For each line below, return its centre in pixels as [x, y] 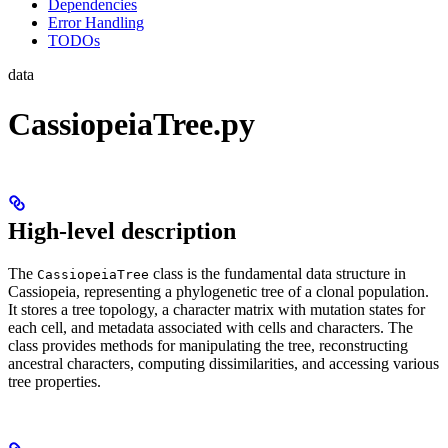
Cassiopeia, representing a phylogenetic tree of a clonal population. [218, 291]
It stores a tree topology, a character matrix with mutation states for [216, 309]
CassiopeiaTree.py [131, 123]
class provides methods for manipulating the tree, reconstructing [208, 345]
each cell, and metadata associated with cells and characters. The [210, 327]
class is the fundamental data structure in [277, 273]
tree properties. [54, 381]
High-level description [122, 230]
